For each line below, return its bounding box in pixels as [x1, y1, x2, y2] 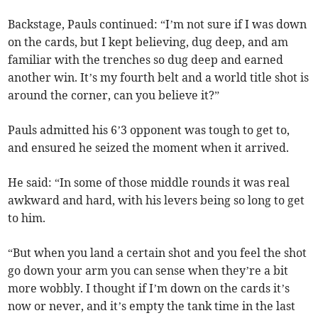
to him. [8, 211, 46, 226]
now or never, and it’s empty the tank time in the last [8, 299, 296, 314]
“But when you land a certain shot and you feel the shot [8, 246, 307, 261]
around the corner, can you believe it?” [8, 88, 220, 103]
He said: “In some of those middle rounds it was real [8, 175, 290, 190]
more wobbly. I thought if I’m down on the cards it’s [8, 281, 290, 296]
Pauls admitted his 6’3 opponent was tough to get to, [8, 123, 290, 138]
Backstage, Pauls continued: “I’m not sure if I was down [8, 17, 307, 32]
